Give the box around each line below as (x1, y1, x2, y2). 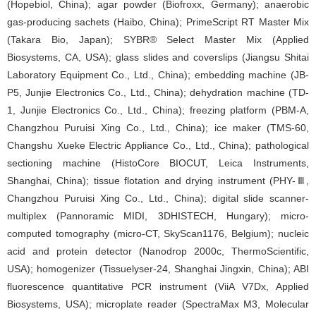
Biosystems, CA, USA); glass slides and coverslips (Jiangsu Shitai (7, 51, 309, 63)
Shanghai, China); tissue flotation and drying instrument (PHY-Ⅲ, (7, 174, 309, 186)
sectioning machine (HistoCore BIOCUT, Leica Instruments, (7, 157, 309, 169)
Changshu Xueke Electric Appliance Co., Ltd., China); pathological (7, 139, 309, 151)
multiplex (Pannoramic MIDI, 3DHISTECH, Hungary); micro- (7, 209, 309, 221)
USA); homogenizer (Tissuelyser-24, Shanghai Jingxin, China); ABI (7, 262, 309, 274)
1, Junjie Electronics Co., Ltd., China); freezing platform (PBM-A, (7, 104, 309, 116)
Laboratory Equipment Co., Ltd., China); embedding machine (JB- (7, 68, 309, 80)
